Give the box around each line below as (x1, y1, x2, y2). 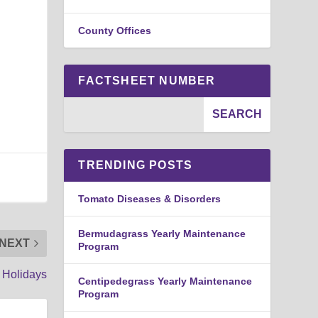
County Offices (78, 24, 152, 36)
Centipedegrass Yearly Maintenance (78, 275, 253, 287)
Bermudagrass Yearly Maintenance (78, 227, 246, 239)
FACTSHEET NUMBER (78, 74, 216, 87)
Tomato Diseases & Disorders (78, 192, 221, 204)
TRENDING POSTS (78, 158, 193, 171)
